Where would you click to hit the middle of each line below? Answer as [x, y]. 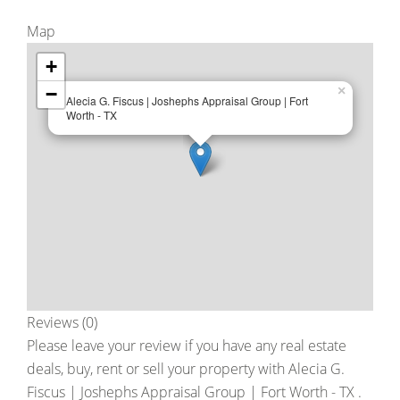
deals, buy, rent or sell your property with [158, 369]
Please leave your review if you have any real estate [187, 346]
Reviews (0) [62, 322]
